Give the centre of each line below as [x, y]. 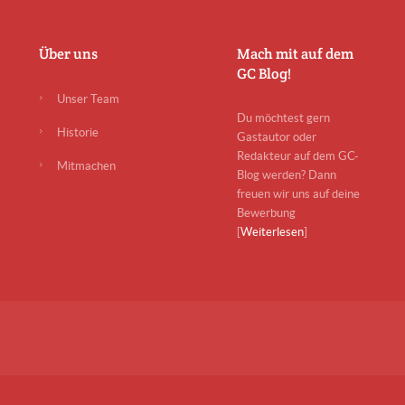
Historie [77, 132]
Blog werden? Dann [286, 175]
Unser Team [88, 99]
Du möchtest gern [283, 118]
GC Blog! [264, 73]
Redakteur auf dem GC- [297, 156]
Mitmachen [86, 166]
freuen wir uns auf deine [298, 194]
